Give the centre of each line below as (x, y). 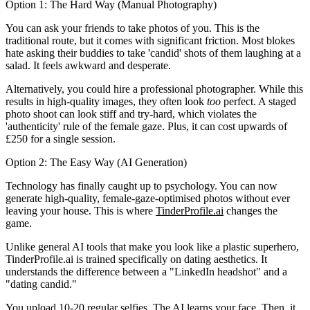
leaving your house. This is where (81, 210)
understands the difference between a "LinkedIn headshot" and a (146, 271)
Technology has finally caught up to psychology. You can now (142, 185)
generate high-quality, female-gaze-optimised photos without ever (148, 198)
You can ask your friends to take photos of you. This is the (133, 28)
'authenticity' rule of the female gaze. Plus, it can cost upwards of (146, 126)
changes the (250, 210)
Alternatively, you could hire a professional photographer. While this (154, 89)
